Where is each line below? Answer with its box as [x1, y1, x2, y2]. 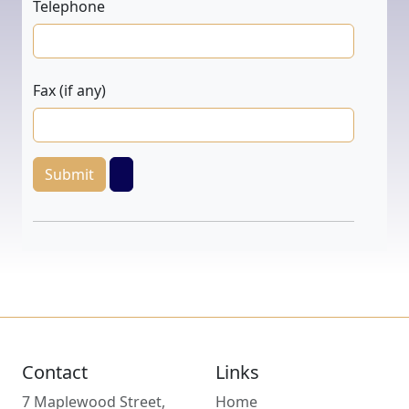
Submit [45, 164, 94, 185]
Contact [22, 360, 88, 385]
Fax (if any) [33, 80, 106, 101]
